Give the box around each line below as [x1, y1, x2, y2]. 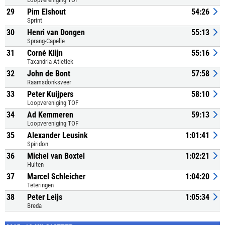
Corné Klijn [27, 48, 63, 58]
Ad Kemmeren [27, 110, 73, 120]
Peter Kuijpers [27, 89, 73, 99]
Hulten [27, 161, 44, 168]
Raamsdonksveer [27, 78, 71, 86]
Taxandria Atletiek [27, 58, 73, 65]
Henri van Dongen [27, 28, 85, 37]
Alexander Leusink [27, 131, 88, 140]
